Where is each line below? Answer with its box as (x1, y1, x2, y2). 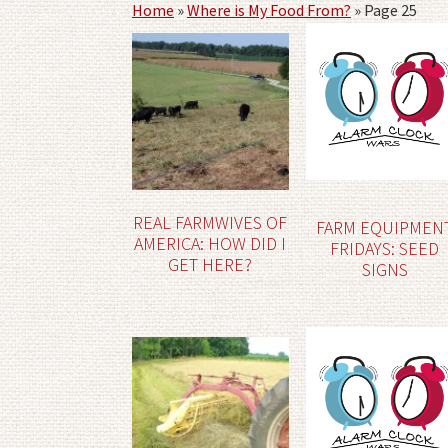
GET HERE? (168, 252, 253, 276)
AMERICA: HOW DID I (134, 231, 287, 255)
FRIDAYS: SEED (330, 236, 440, 260)
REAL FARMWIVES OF (133, 210, 288, 234)
